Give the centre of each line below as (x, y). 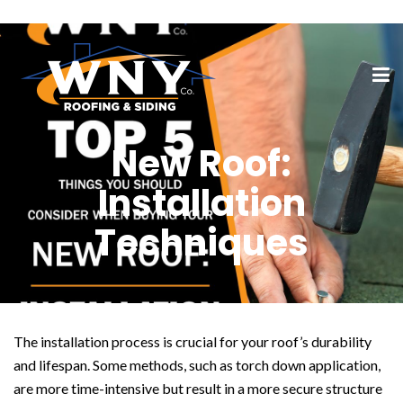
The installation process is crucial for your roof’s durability (193, 341)
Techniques (201, 243)
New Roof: (201, 164)
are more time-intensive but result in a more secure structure (198, 388)
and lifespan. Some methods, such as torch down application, (197, 365)
